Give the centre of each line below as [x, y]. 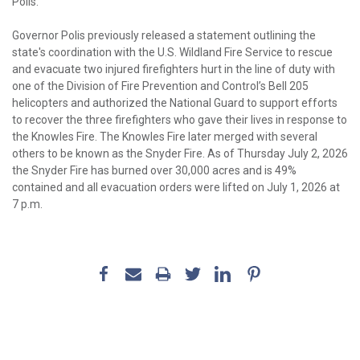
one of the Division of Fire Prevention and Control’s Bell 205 [160, 86]
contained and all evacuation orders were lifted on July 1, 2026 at [176, 188]
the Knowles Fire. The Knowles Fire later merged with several [165, 137]
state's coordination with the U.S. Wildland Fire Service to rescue [172, 53]
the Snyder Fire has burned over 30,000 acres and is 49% [154, 171]
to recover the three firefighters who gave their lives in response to [180, 120]
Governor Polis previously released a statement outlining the [164, 36]
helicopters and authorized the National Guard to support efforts [175, 103]
